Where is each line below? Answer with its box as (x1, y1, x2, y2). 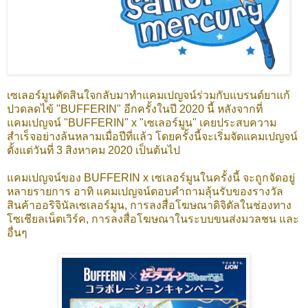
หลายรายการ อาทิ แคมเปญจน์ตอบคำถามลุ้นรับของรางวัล (7, 186, 283, 198)
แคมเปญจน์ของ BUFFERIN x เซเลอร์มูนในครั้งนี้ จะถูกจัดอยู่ (7, 172, 295, 184)
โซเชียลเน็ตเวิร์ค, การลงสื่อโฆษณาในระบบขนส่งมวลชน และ (7, 213, 299, 225)
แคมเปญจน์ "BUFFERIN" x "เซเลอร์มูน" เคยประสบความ (7, 117, 276, 129)
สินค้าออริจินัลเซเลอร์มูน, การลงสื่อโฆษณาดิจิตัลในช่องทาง (7, 199, 291, 212)
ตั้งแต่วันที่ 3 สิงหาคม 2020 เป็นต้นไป (7, 144, 180, 157)
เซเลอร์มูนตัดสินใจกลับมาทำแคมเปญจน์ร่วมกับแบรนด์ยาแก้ (7, 89, 290, 102)
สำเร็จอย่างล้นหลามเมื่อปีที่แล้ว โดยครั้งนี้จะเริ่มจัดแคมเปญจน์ (7, 131, 298, 143)
